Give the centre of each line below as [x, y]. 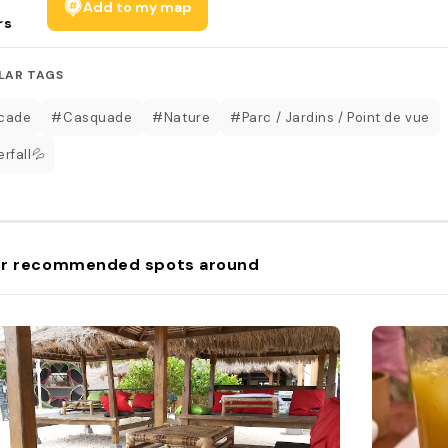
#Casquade [92, 117]
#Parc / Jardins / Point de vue [330, 117]
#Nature [181, 117]
